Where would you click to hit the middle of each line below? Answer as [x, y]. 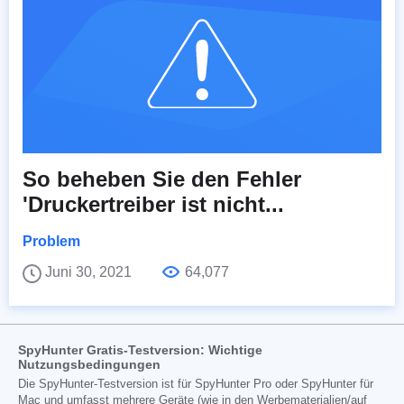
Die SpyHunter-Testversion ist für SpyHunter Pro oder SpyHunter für [196, 385]
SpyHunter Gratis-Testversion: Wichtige [140, 350]
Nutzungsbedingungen [89, 365]
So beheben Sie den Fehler [162, 179]
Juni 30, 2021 [90, 272]
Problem [51, 242]
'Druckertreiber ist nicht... [153, 205]
